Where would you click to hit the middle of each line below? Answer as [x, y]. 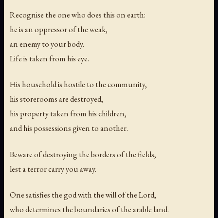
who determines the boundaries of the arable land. [89, 209]
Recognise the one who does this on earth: [78, 15]
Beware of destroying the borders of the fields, [83, 154]
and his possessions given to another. [69, 128]
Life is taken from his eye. [49, 59]
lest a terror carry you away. [53, 169]
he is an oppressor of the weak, [59, 29]
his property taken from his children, [68, 114]
